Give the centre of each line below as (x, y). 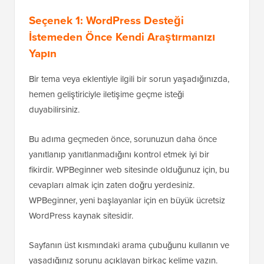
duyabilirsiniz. (54, 110)
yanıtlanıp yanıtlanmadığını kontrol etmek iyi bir (119, 155)
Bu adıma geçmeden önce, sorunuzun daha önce (123, 139)
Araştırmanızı (181, 37)
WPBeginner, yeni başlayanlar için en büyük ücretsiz (127, 201)
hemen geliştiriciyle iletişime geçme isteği (106, 95)
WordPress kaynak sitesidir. (81, 216)
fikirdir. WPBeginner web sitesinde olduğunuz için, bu (129, 170)
